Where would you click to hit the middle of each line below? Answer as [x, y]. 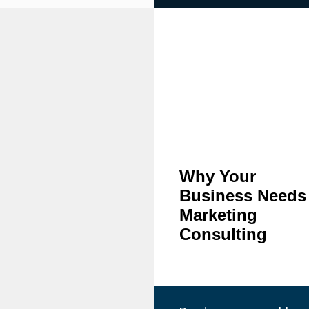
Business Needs [243, 195]
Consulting [223, 234]
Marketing [218, 215]
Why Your [218, 176]
